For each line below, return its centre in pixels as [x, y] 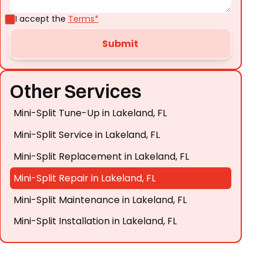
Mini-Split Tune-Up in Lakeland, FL [90, 113]
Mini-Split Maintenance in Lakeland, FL [100, 200]
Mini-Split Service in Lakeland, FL [87, 135]
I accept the [41, 19]
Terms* [83, 19]
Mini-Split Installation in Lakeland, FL [95, 221]
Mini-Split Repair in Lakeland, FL [85, 178]
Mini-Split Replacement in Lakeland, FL [102, 156]
